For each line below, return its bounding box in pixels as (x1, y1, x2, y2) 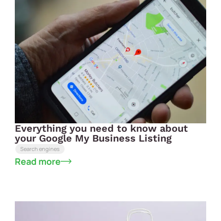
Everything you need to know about (15, 122, 188, 134)
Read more (15, 155, 61, 167)
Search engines (20, 145, 60, 152)
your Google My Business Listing (15, 132, 172, 144)
